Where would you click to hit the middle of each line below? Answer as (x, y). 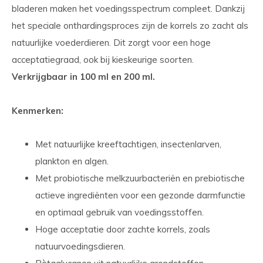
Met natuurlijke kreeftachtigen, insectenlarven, (128, 144)
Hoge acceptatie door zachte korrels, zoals (123, 229)
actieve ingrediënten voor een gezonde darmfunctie (140, 195)
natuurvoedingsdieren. (80, 246)
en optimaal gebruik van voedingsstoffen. (119, 212)
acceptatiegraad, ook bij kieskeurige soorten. (103, 60)
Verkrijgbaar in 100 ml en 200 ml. (83, 77)
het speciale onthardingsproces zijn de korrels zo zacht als (130, 26)
